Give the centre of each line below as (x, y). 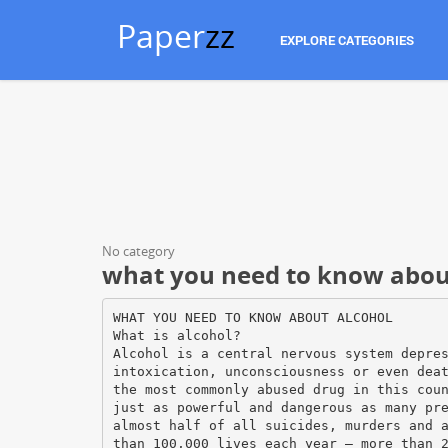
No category (138, 251)
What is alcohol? (176, 335)
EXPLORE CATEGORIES (347, 40)
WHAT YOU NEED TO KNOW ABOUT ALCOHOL (252, 317)
